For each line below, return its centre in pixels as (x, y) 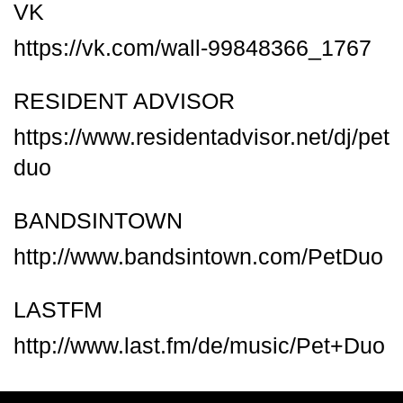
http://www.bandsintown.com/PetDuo (198, 256)
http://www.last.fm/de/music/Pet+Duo (199, 345)
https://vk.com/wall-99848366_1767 (193, 48)
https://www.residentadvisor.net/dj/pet (201, 137)
